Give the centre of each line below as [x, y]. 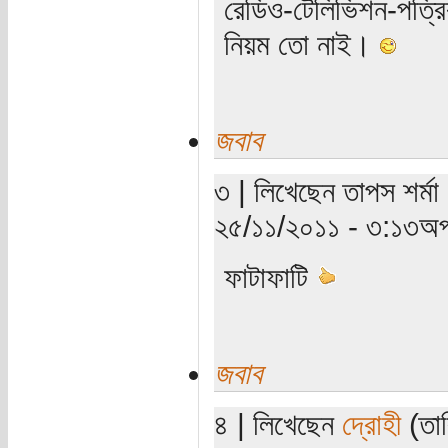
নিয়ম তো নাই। [301, 44]
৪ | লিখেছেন [277, 424]
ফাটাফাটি [269, 277]
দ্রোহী [371, 424]
